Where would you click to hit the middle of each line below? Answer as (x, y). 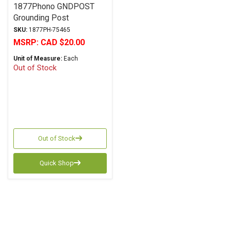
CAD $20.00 (63, 42)
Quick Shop (56, 163)
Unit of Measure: (38, 59)
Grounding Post (41, 18)
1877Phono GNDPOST (54, 6)
